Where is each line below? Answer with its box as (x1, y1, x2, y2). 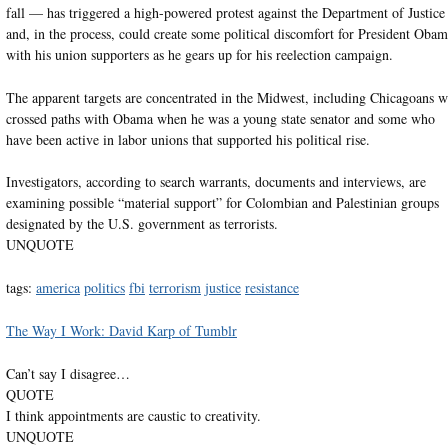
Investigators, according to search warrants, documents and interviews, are (5, 172, 426, 192)
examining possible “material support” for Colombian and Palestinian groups (5, 193, 439, 213)
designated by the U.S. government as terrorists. (5, 214, 278, 234)
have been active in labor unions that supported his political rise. (5, 129, 370, 149)
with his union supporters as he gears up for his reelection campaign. (5, 44, 393, 64)
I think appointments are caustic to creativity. (5, 406, 261, 426)
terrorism (148, 278, 201, 298)
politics (83, 278, 125, 298)
